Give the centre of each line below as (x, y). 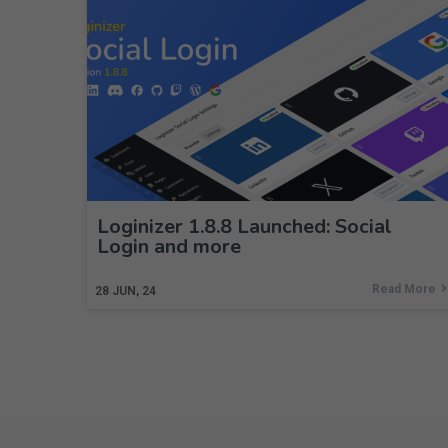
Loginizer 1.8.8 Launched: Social (244, 226)
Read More (404, 289)
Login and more (169, 246)
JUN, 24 (134, 291)
